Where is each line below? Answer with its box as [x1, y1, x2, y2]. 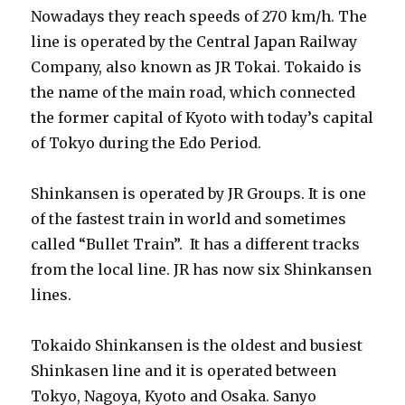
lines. [31, 286, 72, 304]
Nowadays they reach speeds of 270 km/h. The [31, 7, 368, 25]
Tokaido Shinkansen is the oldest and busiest [31, 336, 363, 354]
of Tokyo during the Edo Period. [31, 134, 262, 152]
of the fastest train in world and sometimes [31, 210, 347, 228]
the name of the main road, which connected [31, 83, 356, 101]
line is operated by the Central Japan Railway [31, 33, 358, 51]
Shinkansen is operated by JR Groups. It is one [31, 184, 367, 202]
